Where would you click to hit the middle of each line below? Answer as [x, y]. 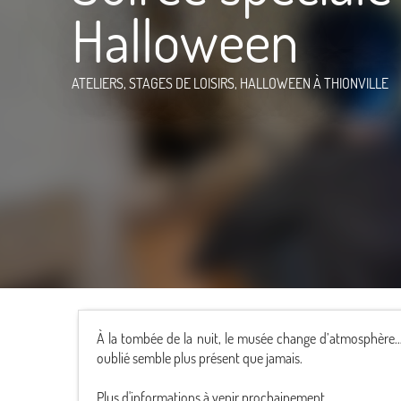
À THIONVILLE [351, 83]
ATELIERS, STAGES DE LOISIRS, [156, 83]
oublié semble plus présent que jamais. [200, 358]
